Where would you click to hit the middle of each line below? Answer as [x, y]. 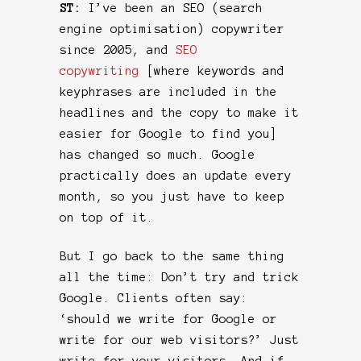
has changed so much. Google [158, 154]
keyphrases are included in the [168, 91]
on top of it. [107, 217]
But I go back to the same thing [172, 256]
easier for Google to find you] [168, 133]
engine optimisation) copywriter [172, 29]
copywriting [103, 71]
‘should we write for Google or [168, 319]
